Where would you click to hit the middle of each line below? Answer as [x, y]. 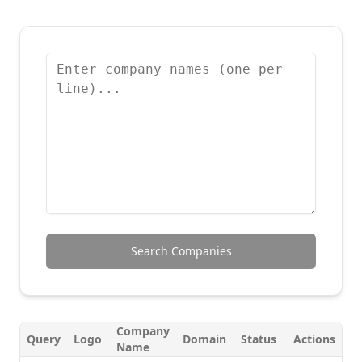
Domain [204, 339]
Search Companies [181, 251]
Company [143, 331]
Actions [314, 339]
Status [258, 339]
